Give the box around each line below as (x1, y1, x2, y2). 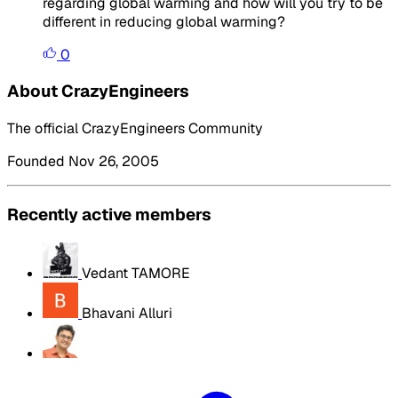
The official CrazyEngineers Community (7, 119, 263, 139)
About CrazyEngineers (7, 80, 189, 103)
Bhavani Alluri (82, 303, 172, 322)
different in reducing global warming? (43, 12, 285, 31)
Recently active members (7, 203, 211, 226)
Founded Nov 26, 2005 (7, 152, 159, 171)
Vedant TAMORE (82, 263, 190, 283)
